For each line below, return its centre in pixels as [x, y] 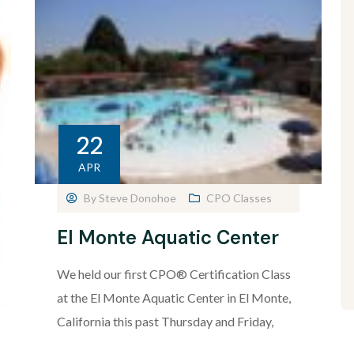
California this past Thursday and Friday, [165, 322]
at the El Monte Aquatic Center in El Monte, [173, 298]
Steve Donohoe [137, 198]
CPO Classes [239, 198]
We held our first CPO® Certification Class [173, 274]
